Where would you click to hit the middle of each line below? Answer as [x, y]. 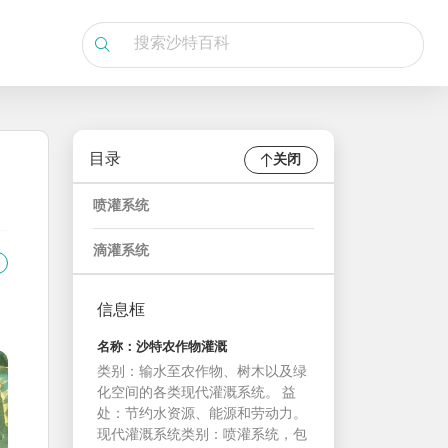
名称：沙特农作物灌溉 [162, 348]
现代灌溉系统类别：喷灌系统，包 [202, 435]
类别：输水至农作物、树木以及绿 [202, 372]
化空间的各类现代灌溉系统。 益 [196, 393]
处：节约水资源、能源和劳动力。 [202, 414]
